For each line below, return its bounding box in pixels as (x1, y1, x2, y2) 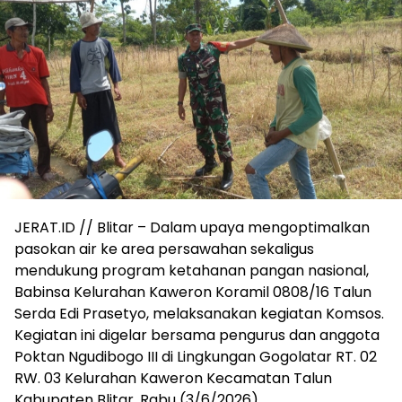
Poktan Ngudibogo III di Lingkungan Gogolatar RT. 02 (14, 345, 377, 367)
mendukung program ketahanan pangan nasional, (14, 259, 369, 281)
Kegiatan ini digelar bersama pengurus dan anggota (14, 324, 380, 345)
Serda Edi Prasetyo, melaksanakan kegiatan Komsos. (14, 302, 384, 324)
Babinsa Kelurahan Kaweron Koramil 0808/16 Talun (14, 281, 371, 302)
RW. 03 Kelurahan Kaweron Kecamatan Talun (14, 367, 332, 389)
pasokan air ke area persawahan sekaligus (14, 238, 314, 259)
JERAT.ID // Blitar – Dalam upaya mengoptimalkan (14, 216, 370, 238)
